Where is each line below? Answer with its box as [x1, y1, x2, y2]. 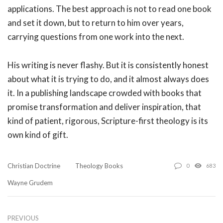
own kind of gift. [7, 129, 68, 140]
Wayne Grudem [7, 179, 53, 187]
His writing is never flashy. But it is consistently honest [7, 60, 209, 71]
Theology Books [75, 162, 123, 170]
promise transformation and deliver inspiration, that [7, 102, 201, 112]
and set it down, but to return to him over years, [7, 17, 184, 28]
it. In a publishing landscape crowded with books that [7, 88, 202, 99]
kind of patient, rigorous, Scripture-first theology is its [7, 115, 208, 126]
